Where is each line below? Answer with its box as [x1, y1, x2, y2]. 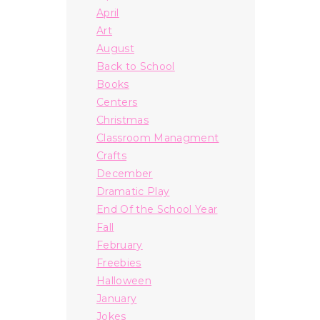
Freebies [96, 256, 141, 269]
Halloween [96, 274, 152, 287]
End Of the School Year [96, 202, 218, 216]
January [96, 291, 137, 305]
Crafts [96, 149, 127, 162]
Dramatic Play [96, 184, 170, 198]
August [96, 41, 135, 55]
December [96, 166, 153, 180]
